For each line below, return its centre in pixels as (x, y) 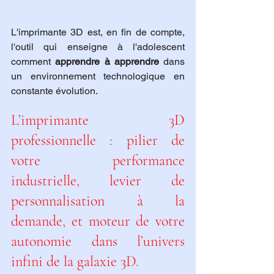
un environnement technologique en (98, 76)
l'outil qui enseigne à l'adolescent (98, 47)
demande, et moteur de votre (98, 221)
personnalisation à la (98, 201)
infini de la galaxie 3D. (75, 262)
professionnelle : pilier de (98, 141)
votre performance (98, 161)
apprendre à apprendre (107, 62)
